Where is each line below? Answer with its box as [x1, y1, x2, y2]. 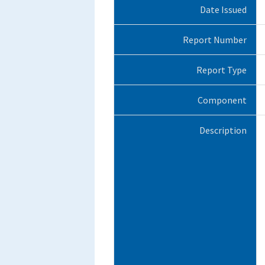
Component [197, 93, 247, 106]
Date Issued [199, 3, 247, 15]
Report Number [182, 33, 247, 46]
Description [199, 124, 247, 136]
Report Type [196, 63, 247, 76]
